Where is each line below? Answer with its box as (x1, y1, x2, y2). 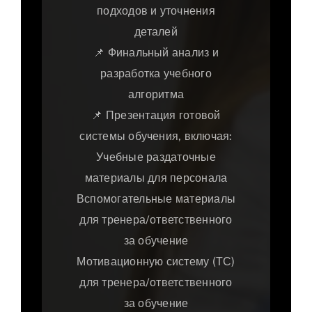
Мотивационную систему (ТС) (77, 255, 235, 269)
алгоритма (127, 88, 185, 102)
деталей (134, 25, 178, 39)
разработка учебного (100, 67, 212, 81)
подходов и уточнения (97, 4, 215, 18)
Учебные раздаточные (96, 150, 216, 164)
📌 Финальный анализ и (93, 46, 219, 60)
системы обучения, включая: (79, 130, 233, 143)
